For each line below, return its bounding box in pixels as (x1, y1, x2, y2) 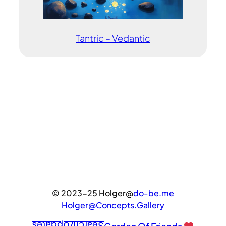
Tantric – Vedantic (76, 32, 150, 44)
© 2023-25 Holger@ (52, 187, 133, 198)
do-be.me (133, 187, 174, 198)
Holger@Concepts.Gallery (62, 199, 164, 210)
